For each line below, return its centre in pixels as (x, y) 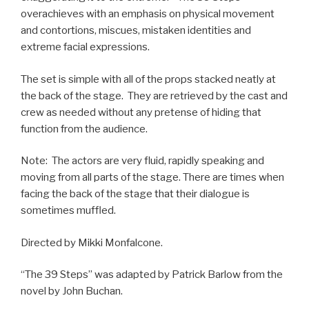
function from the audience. (84, 129)
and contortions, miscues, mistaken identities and (136, 31)
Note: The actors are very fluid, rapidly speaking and (142, 161)
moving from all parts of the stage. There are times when (152, 178)
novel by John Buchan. (72, 291)
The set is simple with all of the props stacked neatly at (148, 79)
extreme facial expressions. (85, 47)
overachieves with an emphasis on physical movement (148, 14)
